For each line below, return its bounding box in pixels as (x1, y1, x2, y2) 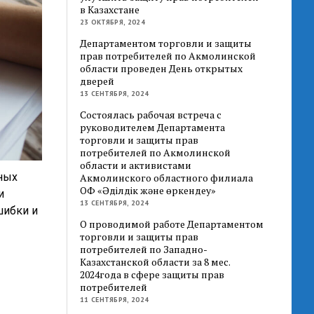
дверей (80, 74, 115, 88)
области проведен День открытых (80, 61, 243, 75)
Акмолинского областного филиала (80, 170, 254, 184)
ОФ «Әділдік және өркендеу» (80, 183, 217, 197)
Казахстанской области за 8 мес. (80, 254, 231, 268)
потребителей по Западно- (80, 242, 208, 256)
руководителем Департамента (80, 120, 226, 134)
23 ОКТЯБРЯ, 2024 (80, 17, 145, 27)
